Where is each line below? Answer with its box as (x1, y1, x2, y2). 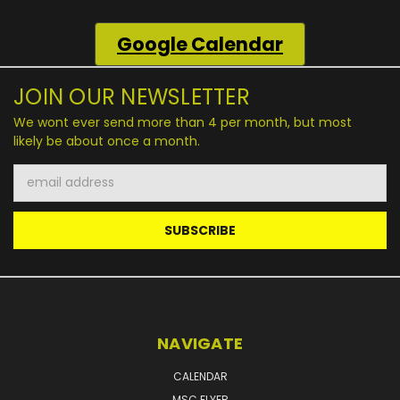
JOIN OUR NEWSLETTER (13, 81, 250, 112)
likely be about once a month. (13, 131, 200, 150)
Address (13, 182, 62, 201)
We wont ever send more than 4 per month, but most (13, 112, 352, 131)
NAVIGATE (157, 331, 243, 354)
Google (117, 30, 191, 57)
